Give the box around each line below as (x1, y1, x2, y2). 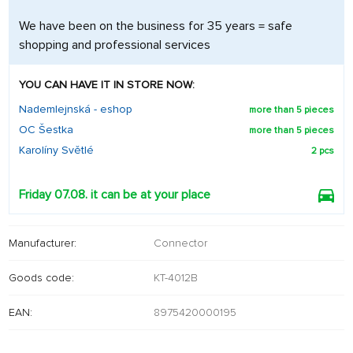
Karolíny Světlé (19, 143, 94, 157)
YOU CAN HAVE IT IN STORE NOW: (19, 78, 195, 91)
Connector (154, 236, 207, 250)
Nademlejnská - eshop (19, 102, 132, 116)
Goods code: (9, 270, 74, 284)
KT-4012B (154, 270, 198, 284)
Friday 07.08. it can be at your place (19, 187, 210, 203)
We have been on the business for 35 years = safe (19, 18, 292, 34)
